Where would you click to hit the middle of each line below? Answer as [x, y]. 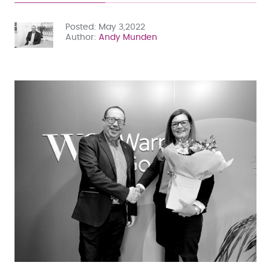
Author [80, 37]
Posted [80, 27]
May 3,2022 [122, 27]
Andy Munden [128, 37]
